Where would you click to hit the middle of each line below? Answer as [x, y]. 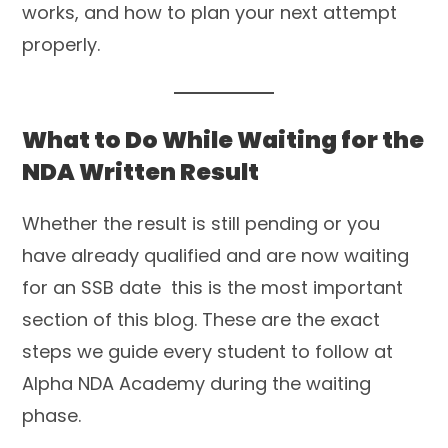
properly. [61, 44]
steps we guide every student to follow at [208, 351]
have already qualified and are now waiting [216, 255]
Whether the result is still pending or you [201, 223]
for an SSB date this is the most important [213, 287]
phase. [52, 415]
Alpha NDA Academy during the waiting [197, 383]
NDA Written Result [141, 171]
